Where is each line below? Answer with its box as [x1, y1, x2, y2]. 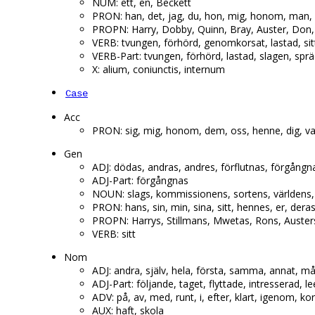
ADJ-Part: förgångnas [92, 174, 188, 188]
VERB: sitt [92, 227, 136, 241]
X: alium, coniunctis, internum [92, 63, 225, 77]
